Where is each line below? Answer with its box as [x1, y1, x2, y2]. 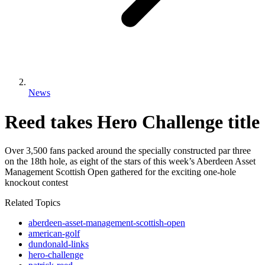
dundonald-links [28, 239, 89, 250]
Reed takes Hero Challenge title [5, 111, 260, 132]
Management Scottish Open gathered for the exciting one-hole [5, 167, 236, 177]
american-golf [28, 228, 80, 239]
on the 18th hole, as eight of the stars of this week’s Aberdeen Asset [5, 156, 256, 167]
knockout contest [5, 177, 68, 188]
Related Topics [5, 198, 60, 208]
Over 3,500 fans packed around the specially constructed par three [5, 146, 251, 156]
